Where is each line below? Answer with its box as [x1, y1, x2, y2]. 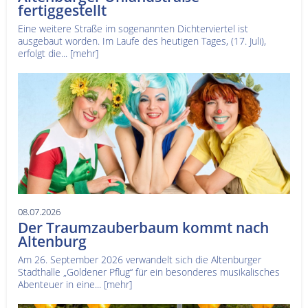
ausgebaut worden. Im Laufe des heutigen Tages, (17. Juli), [18, 34, 266, 47]
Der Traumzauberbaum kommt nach [18, 217, 269, 237]
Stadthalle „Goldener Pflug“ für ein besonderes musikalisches [18, 265, 280, 278]
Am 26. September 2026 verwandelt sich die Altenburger [18, 252, 261, 266]
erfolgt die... [18, 46, 70, 60]
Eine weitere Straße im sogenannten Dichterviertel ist [18, 21, 248, 35]
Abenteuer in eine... [18, 277, 104, 291]
